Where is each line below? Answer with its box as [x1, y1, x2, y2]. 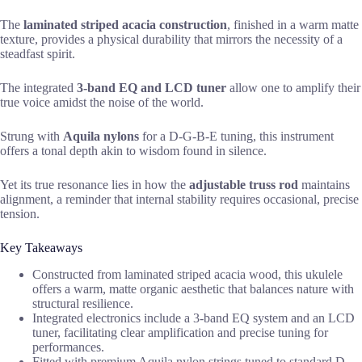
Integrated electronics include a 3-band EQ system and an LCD [32, 310, 355, 325]
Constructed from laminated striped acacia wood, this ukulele [32, 267, 343, 281]
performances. [32, 339, 104, 354]
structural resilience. [32, 296, 133, 310]
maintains [298, 177, 350, 192]
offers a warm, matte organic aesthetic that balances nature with [32, 281, 354, 296]
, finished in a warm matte [227, 17, 359, 32]
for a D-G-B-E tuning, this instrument [139, 128, 334, 143]
